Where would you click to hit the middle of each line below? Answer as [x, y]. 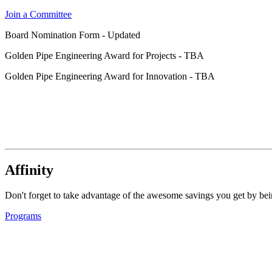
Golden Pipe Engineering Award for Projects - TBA [104, 55]
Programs [23, 216]
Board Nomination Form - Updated [73, 35]
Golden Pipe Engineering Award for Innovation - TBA [110, 76]
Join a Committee [38, 14]
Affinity [29, 170]
